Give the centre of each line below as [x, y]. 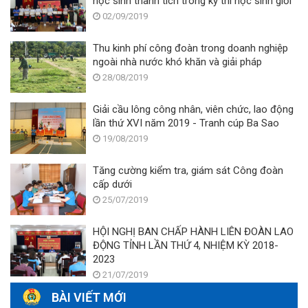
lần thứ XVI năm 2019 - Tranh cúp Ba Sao [236, 123]
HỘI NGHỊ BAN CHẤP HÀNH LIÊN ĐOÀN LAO [193, 231]
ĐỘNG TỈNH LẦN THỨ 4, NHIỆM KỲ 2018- [121, 245]
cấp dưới [112, 184]
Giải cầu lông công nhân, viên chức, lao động [193, 109]
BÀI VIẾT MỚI [89, 297]
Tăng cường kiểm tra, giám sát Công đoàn [188, 170]
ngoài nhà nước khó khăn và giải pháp [214, 62]
